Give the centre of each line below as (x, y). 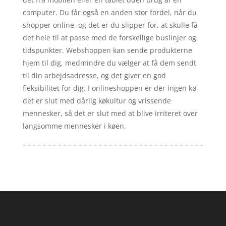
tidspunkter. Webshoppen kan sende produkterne (107, 50)
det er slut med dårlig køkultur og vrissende (97, 100)
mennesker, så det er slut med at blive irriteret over (110, 113)
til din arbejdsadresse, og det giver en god (94, 75)
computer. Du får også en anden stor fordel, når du (109, 12)
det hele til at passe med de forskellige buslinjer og (109, 37)
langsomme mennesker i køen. (74, 126)
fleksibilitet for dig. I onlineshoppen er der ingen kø (109, 88)
